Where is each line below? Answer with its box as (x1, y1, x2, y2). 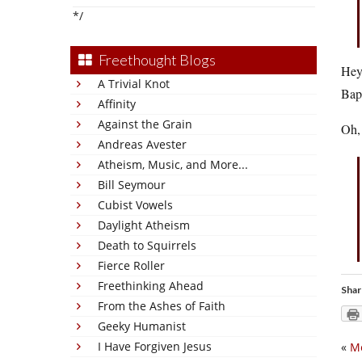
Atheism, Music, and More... (98, 157, 248, 172)
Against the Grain (98, 116, 192, 132)
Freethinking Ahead (98, 278, 204, 293)
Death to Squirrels (98, 238, 196, 253)
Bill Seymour (98, 177, 166, 192)
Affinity (98, 96, 136, 112)
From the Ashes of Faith (98, 298, 225, 314)
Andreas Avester (98, 137, 187, 152)
